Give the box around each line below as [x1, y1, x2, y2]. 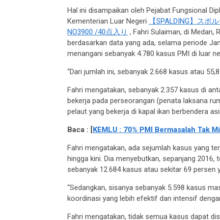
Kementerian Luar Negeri [67, 17, 149, 26]
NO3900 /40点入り [67, 27, 128, 37]
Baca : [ [67, 125, 93, 135]
